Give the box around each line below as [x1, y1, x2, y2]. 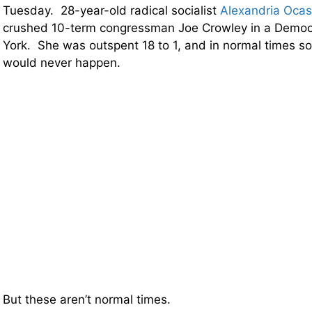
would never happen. [3, 55, 120, 70]
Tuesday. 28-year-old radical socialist [3, 3, 220, 17]
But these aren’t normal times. [3, 292, 171, 307]
